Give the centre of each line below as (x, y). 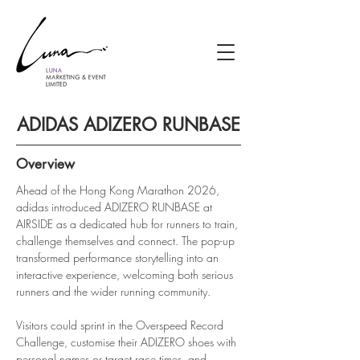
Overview (45, 164)
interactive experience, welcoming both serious (126, 274)
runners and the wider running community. (113, 291)
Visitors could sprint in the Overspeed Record (121, 325)
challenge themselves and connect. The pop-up (127, 241)
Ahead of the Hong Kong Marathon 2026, (119, 190)
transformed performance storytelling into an (119, 258)
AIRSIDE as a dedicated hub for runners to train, (129, 224)
